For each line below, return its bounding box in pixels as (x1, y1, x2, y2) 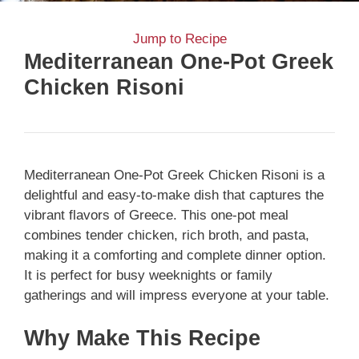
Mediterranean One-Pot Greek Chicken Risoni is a (24, 167, 325, 183)
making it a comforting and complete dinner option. (24, 247, 326, 263)
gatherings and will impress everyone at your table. (24, 287, 329, 303)
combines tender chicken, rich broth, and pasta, (24, 227, 309, 243)
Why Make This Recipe (24, 326, 260, 350)
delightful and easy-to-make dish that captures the (24, 187, 324, 203)
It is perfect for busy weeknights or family (24, 267, 272, 283)
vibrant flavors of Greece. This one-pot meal (24, 207, 288, 223)
